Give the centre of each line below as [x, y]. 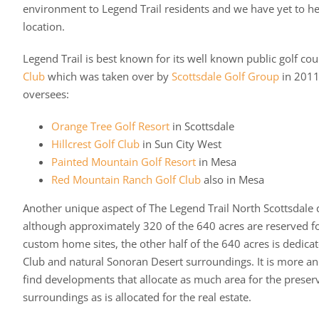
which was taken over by [108, 77]
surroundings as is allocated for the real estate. [137, 297]
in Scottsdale [202, 126]
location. [43, 27]
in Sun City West [180, 144]
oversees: [46, 94]
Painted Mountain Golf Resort [123, 162]
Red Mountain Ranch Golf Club [126, 180]
